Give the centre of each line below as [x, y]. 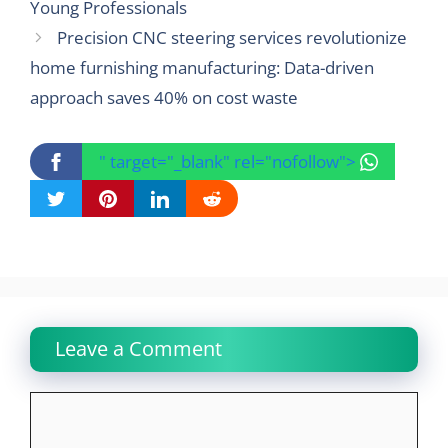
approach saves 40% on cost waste [164, 97]
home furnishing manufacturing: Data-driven [202, 67]
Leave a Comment [138, 348]
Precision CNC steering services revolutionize [232, 37]
